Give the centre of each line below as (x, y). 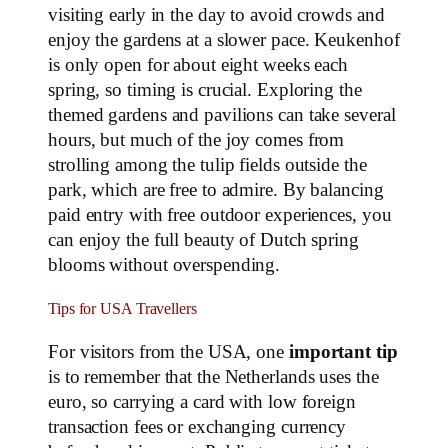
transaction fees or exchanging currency (197, 426)
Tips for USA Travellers (122, 308)
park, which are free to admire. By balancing (216, 190)
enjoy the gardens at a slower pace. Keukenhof (224, 40)
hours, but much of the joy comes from (196, 140)
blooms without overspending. (164, 265)
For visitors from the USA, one (168, 351)
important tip (343, 351)
